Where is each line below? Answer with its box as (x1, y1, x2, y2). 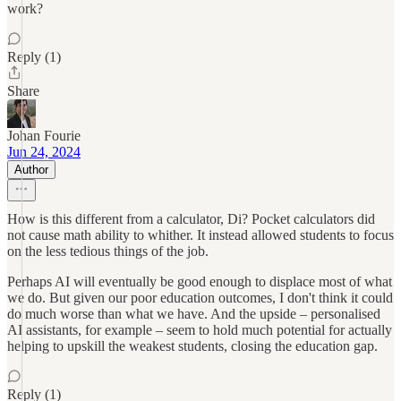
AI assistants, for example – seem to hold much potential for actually (7, 322, 392, 337)
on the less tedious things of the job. (7, 243, 209, 259)
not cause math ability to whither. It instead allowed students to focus (7, 227, 394, 243)
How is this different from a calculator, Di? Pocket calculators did (7, 211, 375, 226)
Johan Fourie (7, 128, 81, 143)
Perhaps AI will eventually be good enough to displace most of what (7, 274, 392, 289)
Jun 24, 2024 (7, 144, 81, 159)
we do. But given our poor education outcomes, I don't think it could (7, 290, 393, 305)
